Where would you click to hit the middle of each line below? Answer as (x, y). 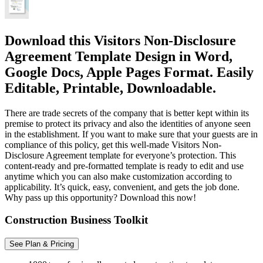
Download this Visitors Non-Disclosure (120, 40)
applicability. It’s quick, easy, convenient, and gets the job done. (122, 187)
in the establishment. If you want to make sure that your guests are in (131, 134)
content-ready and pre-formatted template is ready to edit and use (124, 166)
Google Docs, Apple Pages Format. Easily (129, 72)
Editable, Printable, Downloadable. (110, 88)
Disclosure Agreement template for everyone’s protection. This (120, 155)
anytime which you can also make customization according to (118, 176)
